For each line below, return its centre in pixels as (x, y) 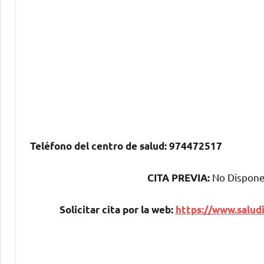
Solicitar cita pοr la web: (118, 209)
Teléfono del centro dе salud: (98, 146)
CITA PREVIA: (180, 177)
